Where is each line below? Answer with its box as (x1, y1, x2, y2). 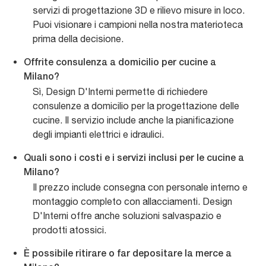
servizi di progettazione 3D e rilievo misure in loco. (33, 5, 245, 16)
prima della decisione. (33, 33, 123, 45)
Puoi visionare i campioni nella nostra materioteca (33, 19, 243, 30)
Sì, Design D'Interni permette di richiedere (33, 86, 208, 97)
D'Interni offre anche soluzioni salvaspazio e (33, 210, 221, 221)
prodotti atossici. (33, 224, 106, 236)
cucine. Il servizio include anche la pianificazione (33, 115, 234, 126)
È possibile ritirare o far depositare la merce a (24, 250, 232, 259)
